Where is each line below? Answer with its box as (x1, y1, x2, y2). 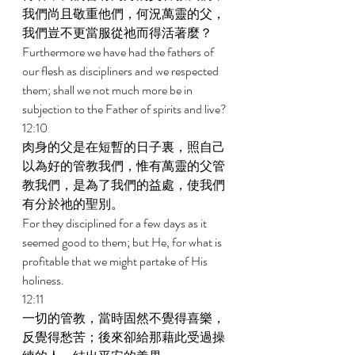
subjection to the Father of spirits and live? (22, 100, 229, 118)
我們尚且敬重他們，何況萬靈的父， (22, 5, 225, 23)
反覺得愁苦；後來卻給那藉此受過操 (22, 328, 225, 346)
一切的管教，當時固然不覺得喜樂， (22, 309, 225, 327)
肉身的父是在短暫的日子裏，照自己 (22, 138, 225, 156)
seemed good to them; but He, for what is (22, 233, 224, 251)
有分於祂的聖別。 (22, 195, 126, 213)
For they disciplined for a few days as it (22, 214, 209, 232)
